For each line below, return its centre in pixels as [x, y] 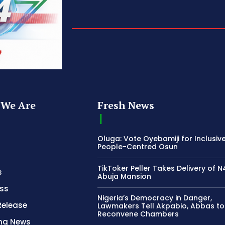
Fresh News [126, 105]
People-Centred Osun [138, 146]
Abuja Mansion [125, 176]
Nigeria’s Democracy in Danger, [155, 198]
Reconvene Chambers [138, 214]
